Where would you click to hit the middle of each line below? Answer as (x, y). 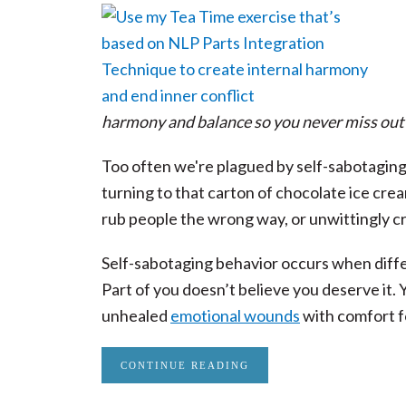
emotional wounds (235, 315)
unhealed (136, 315)
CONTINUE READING (185, 365)
